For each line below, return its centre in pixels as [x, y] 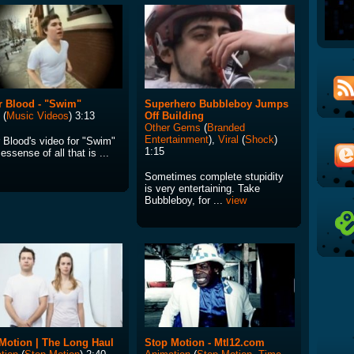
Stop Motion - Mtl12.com [205, 343]
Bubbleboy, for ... [185, 201]
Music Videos [38, 116]
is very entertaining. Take [202, 189]
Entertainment [177, 140]
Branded [226, 128]
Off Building [174, 116]
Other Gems [173, 128]
